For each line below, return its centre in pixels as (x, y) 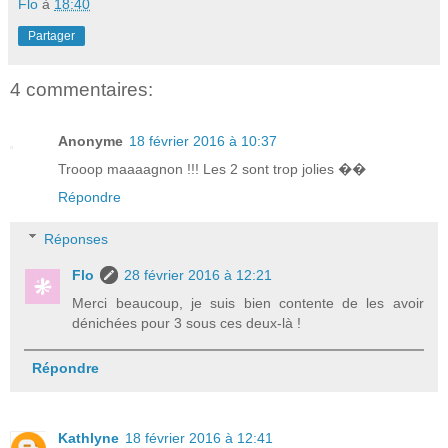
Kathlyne (88, 437)
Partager (51, 35)
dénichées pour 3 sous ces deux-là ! (187, 322)
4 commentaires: (81, 89)
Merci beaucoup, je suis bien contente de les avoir (248, 302)
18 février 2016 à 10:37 (203, 141)
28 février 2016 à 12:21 (198, 274)
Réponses (76, 238)
